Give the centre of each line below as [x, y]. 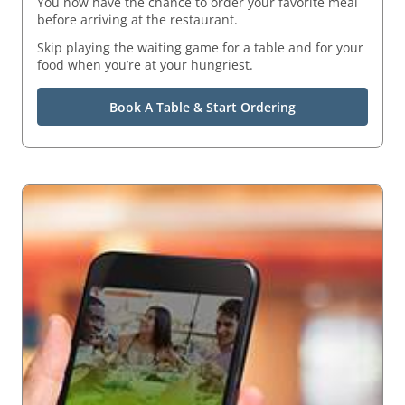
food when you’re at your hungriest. [145, 65]
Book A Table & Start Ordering [202, 107]
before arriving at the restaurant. [137, 20]
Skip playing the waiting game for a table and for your [200, 48]
